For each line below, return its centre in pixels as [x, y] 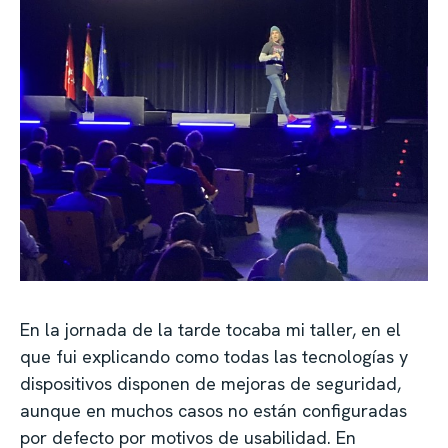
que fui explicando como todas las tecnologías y [214, 357]
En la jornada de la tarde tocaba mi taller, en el [210, 330]
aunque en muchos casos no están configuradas [213, 411]
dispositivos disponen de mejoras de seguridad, [210, 384]
